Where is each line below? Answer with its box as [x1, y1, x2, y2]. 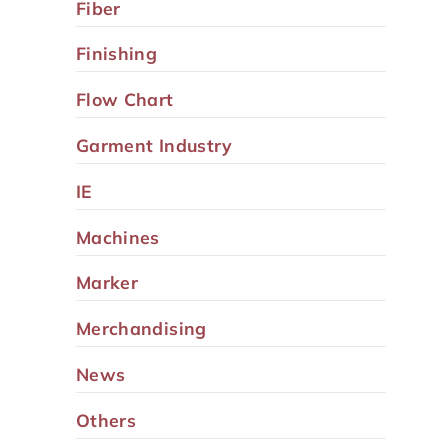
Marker [76, 271, 139, 294]
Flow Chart [76, 88, 174, 111]
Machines [76, 225, 160, 248]
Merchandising [76, 317, 207, 340]
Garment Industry [76, 133, 233, 156]
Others [76, 408, 137, 431]
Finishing [76, 42, 158, 65]
